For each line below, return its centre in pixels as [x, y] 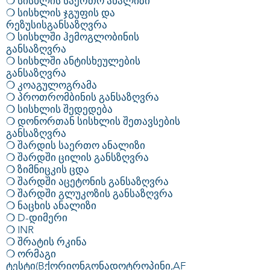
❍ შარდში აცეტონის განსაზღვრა [87, 181]
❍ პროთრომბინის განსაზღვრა [85, 97]
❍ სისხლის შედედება [59, 109]
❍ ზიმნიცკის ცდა [48, 169]
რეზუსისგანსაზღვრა [57, 25]
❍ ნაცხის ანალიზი [51, 206]
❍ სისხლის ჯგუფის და [62, 13]
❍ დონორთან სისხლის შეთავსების [93, 121]
